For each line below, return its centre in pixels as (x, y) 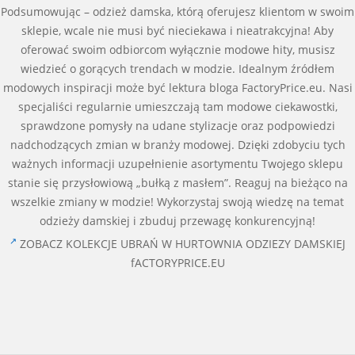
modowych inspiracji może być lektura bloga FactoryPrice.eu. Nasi (177, 88)
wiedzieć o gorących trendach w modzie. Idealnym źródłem (177, 69)
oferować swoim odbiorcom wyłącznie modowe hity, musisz (177, 50)
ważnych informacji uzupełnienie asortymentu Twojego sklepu (177, 164)
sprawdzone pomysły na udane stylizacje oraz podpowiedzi (177, 126)
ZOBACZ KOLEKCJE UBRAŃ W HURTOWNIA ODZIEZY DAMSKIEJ (181, 244)
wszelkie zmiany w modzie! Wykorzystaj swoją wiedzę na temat (177, 202)
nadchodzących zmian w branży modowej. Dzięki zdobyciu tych (177, 145)
